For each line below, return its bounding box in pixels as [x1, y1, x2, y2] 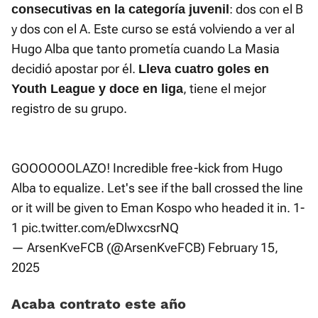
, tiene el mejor [183, 81, 266, 97]
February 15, [208, 240, 278, 256]
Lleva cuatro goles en [138, 62, 269, 77]
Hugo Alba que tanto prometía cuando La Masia [11, 41, 280, 57]
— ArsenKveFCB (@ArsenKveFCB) [11, 240, 208, 256]
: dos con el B [229, 1, 303, 17]
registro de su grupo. [11, 101, 127, 116]
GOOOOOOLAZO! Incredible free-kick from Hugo [11, 160, 283, 176]
